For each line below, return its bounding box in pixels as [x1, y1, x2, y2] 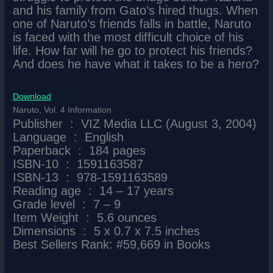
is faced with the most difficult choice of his [13, 30, 244, 44]
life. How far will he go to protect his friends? [13, 43, 253, 57]
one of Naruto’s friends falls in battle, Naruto [13, 16, 252, 30]
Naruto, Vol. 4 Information [13, 105, 112, 115]
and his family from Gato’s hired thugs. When [13, 3, 258, 17]
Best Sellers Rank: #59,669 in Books [13, 237, 211, 251]
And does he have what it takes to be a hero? [13, 57, 260, 71]
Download [13, 91, 52, 101]
